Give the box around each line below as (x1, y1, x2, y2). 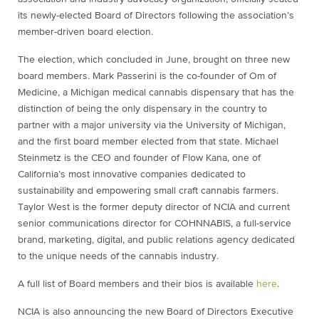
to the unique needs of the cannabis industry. (18, 251, 219, 261)
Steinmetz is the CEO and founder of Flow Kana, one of (18, 153, 261, 163)
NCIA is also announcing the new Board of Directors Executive (18, 307, 293, 317)
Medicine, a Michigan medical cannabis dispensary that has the (18, 88, 294, 98)
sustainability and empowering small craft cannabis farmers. (18, 186, 278, 196)
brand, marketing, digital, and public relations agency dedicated (18, 235, 295, 245)
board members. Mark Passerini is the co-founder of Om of (18, 71, 276, 81)
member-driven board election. (18, 27, 153, 37)
